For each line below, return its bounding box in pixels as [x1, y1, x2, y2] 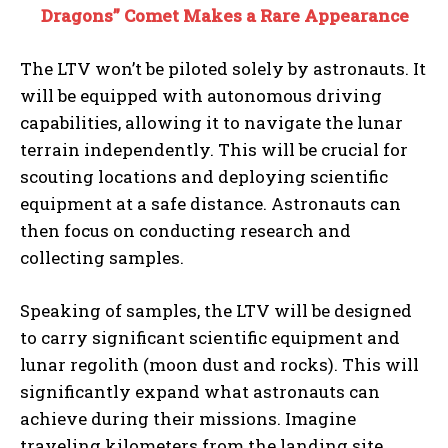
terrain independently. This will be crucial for [20, 138, 408, 162]
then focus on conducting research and [20, 219, 351, 243]
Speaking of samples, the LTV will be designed [20, 299, 412, 323]
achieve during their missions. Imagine [20, 407, 356, 431]
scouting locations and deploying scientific [20, 165, 388, 189]
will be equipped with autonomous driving [20, 84, 382, 108]
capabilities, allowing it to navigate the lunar [20, 111, 403, 135]
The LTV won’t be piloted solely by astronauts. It [20, 57, 426, 81]
